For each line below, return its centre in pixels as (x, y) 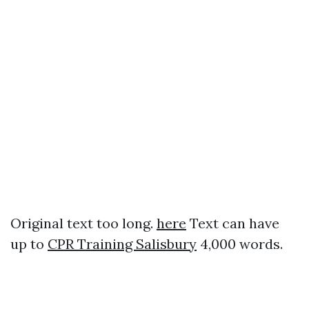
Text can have (233, 223)
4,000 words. (240, 244)
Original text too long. (83, 223)
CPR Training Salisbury (122, 244)
